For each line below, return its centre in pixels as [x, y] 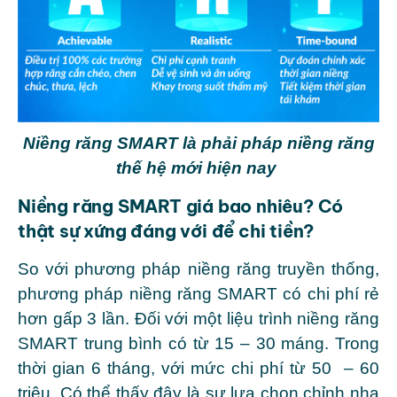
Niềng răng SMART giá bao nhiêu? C [175, 206]
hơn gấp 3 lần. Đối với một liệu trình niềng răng [198, 319]
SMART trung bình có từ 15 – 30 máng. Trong [198, 344]
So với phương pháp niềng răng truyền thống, [198, 269]
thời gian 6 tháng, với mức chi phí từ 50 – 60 [198, 369]
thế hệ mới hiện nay [198, 168]
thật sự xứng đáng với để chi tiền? [166, 231]
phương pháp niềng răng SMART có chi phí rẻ [198, 294]
